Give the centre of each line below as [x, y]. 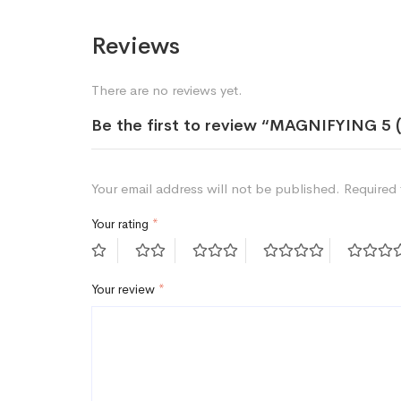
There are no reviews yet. [167, 90]
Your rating [122, 224]
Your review [125, 289]
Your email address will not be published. [216, 188]
